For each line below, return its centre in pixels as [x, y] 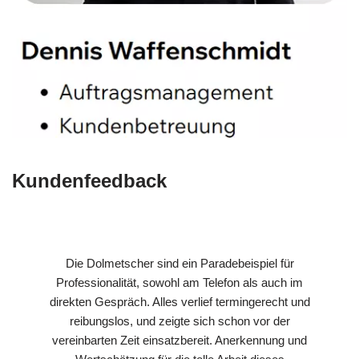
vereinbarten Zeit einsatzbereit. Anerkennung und [179, 340]
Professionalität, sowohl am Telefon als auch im [179, 282]
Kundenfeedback [89, 180]
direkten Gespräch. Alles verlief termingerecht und [179, 301]
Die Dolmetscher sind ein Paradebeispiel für [179, 263]
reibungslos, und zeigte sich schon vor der [179, 321]
